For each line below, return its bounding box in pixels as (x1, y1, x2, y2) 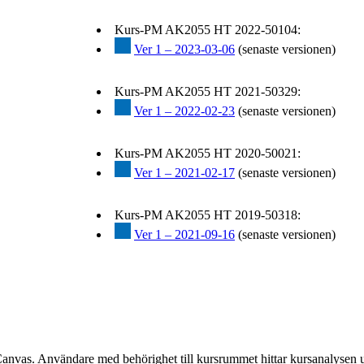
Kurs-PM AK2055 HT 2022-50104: (115, 23, 301, 37)
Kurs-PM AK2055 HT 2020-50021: (115, 146, 301, 161)
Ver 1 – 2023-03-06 (134, 42, 235, 57)
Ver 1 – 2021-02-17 (134, 166, 235, 180)
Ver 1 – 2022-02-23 (134, 104, 235, 119)
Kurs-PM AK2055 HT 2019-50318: (115, 208, 301, 223)
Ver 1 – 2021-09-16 (134, 227, 235, 242)
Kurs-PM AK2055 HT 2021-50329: (115, 84, 301, 99)
